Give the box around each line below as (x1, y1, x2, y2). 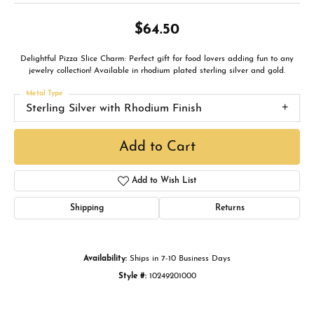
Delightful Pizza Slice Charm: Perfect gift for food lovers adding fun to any (20, 55, 294, 63)
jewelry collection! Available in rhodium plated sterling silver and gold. (29, 67, 285, 75)
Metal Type (26, 90, 63, 97)
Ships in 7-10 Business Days (130, 254, 231, 264)
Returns (214, 204, 245, 213)
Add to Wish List (132, 177, 197, 186)
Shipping (69, 204, 104, 213)
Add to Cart (118, 139, 196, 154)
